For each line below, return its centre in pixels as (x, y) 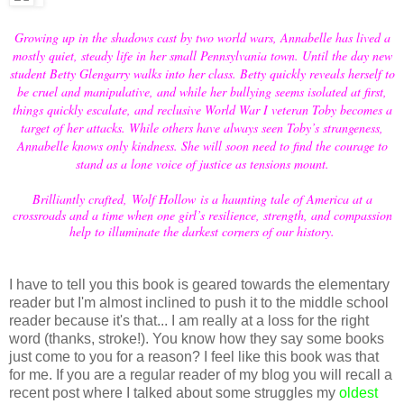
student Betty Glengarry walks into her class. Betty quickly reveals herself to (202, 73)
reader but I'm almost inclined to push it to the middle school (199, 302)
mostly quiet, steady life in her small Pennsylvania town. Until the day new (202, 55)
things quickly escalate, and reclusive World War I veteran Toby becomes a (202, 109)
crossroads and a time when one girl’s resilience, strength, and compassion (202, 215)
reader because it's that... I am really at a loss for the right (189, 320)
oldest (358, 392)
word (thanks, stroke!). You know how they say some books (197, 338)
